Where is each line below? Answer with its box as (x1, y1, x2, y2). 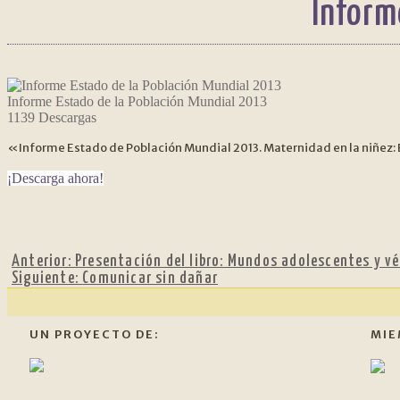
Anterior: (12, 253, 75, 270)
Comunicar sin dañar (82, 270, 219, 287)
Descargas (35, 110, 96, 126)
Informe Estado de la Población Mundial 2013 (7, 94, 267, 110)
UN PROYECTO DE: (29, 326, 160, 341)
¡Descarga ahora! (7, 171, 104, 187)
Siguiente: (12, 270, 83, 287)
